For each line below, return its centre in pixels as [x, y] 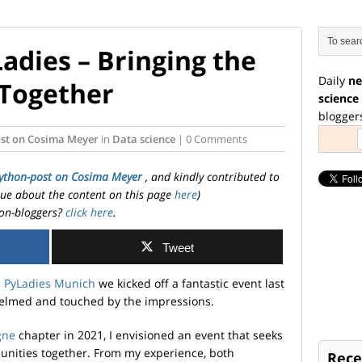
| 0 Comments [211, 139]
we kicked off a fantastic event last [190, 283]
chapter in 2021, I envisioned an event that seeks [149, 335]
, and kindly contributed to [213, 176]
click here [88, 212]
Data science [144, 139]
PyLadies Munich [50, 283]
